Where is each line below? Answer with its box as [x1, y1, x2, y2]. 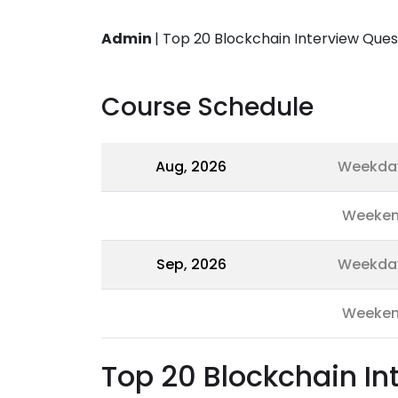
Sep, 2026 [155, 254, 227, 275]
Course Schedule [101, 90, 314, 124]
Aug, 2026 [155, 156, 227, 177]
